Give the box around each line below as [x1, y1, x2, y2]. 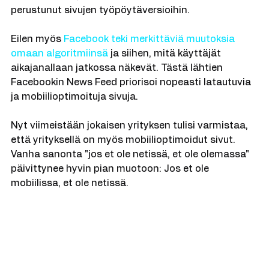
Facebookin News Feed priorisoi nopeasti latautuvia [11, 88, 253, 98]
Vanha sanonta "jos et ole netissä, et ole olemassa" [11, 160, 252, 170]
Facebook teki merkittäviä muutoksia [64, 45, 237, 55]
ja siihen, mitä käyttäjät [108, 59, 223, 69]
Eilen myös [11, 45, 64, 55]
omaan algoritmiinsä [11, 59, 108, 69]
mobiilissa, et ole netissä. [11, 189, 128, 199]
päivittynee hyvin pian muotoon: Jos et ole [11, 175, 211, 184]
